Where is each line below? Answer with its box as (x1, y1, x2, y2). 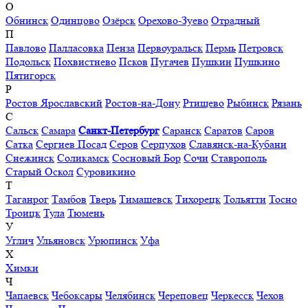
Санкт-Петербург (78, 124, 159, 137)
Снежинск (5, 151, 54, 165)
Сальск (5, 124, 38, 137)
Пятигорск (5, 69, 56, 82)
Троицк (5, 206, 41, 220)
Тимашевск (119, 192, 173, 206)
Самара (41, 124, 76, 137)
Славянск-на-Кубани (189, 137, 287, 151)
